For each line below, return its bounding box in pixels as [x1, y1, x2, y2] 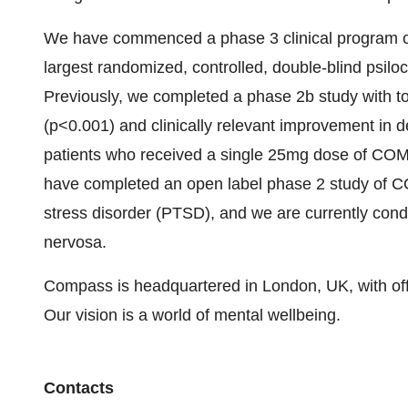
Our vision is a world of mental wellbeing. [44, 306, 341, 324]
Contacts [44, 379, 114, 397]
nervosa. [44, 233, 107, 251]
